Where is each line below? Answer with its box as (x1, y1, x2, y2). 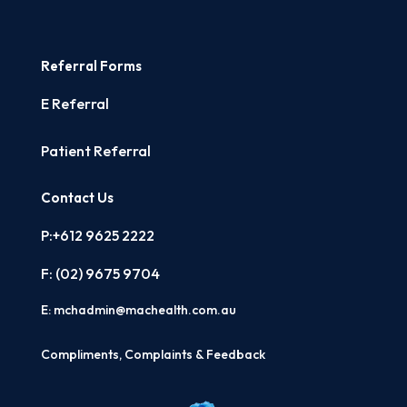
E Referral (40, 94, 109, 113)
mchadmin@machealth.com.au (53, 302, 236, 318)
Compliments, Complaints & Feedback (40, 346, 265, 362)
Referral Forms (40, 57, 142, 74)
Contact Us (40, 189, 114, 206)
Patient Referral (40, 142, 151, 160)
